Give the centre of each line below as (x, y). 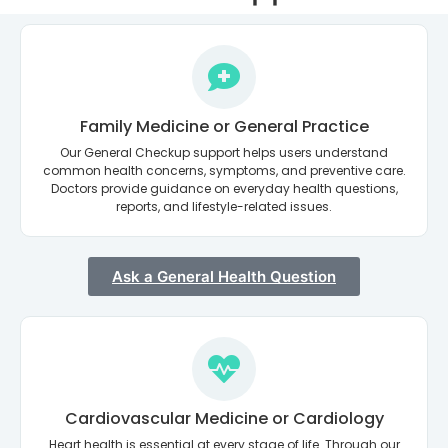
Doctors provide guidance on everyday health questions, (224, 188)
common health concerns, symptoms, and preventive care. (224, 170)
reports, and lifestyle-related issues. (224, 206)
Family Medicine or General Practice (224, 126)
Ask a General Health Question (224, 276)
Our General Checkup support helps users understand (224, 152)
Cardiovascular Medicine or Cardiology (224, 418)
